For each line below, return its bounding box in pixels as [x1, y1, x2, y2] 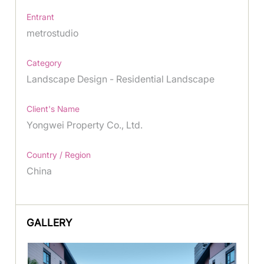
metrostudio [27, 27, 79, 39]
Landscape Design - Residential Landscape [27, 72, 215, 85]
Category [27, 57, 62, 68]
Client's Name [27, 103, 80, 114]
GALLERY [27, 216, 72, 229]
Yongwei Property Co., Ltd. [27, 118, 143, 131]
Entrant [27, 11, 55, 22]
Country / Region [27, 149, 91, 160]
